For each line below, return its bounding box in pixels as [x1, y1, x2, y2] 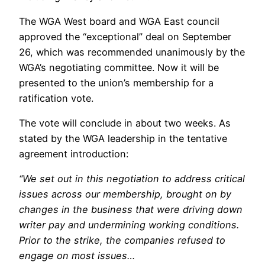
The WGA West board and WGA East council [19, 15, 219, 27]
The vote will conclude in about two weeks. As [19, 117, 231, 130]
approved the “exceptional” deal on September [19, 30, 231, 43]
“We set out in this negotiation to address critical [19, 173, 245, 185]
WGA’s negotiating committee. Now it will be [19, 61, 219, 73]
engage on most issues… [19, 250, 135, 262]
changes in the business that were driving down [19, 203, 243, 216]
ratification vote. [19, 92, 93, 104]
